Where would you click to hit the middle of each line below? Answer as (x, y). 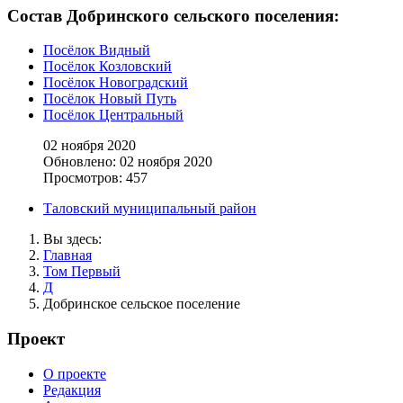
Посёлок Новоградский (116, 83)
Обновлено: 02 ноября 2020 (128, 162)
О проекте (75, 373)
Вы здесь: (76, 239)
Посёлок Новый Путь (110, 99)
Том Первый (82, 272)
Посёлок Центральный (113, 115)
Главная (67, 255)
